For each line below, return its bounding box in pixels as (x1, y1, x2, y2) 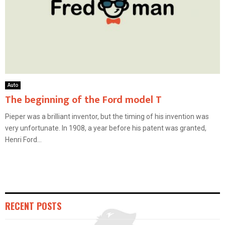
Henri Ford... (5, 136, 42, 144)
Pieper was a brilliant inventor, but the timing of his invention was (5, 113, 209, 121)
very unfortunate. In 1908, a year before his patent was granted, (5, 124, 206, 133)
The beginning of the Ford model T (5, 91, 162, 109)
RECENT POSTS (5, 199, 61, 213)
